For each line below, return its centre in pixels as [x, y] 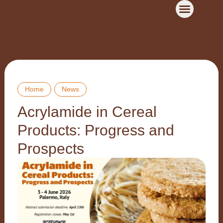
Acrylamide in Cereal [87, 112]
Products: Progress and [96, 130]
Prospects [51, 149]
